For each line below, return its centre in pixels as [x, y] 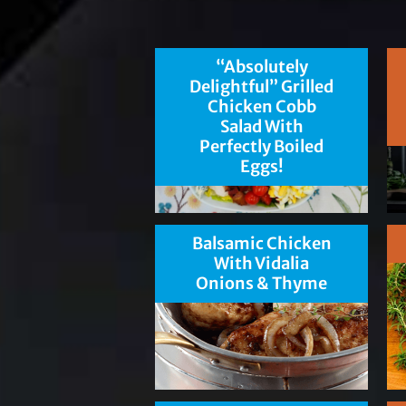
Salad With [261, 127]
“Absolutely [261, 67]
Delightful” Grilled [262, 87]
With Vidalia [262, 264]
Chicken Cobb [261, 107]
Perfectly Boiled [262, 147]
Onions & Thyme [262, 284]
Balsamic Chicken [261, 244]
